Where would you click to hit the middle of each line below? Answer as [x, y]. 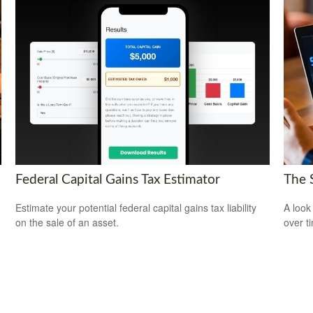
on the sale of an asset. [67, 223]
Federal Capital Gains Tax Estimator [118, 180]
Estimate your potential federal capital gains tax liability [136, 208]
